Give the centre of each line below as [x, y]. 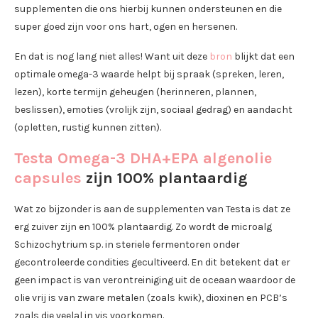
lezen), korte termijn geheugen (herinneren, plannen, [135, 92]
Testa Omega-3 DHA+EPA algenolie [143, 159]
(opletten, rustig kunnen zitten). [88, 128]
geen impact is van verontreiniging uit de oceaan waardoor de [155, 280]
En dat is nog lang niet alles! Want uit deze [112, 57]
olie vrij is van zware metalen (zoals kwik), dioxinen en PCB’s [151, 298]
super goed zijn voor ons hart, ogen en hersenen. [126, 27]
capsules [48, 179]
